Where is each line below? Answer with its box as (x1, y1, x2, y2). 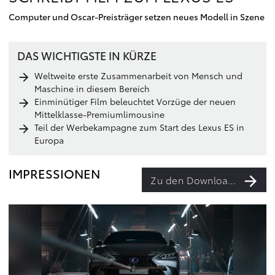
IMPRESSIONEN (9, 165, 100, 182)
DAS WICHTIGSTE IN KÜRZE (17, 47, 157, 63)
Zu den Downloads (228, 173, 236, 187)
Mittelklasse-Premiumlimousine (34, 108, 165, 120)
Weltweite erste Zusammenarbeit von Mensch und (34, 69, 242, 82)
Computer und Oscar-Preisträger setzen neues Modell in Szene (9, 10, 265, 23)
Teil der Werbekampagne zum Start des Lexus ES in (34, 121, 244, 133)
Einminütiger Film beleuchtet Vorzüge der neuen (34, 95, 236, 107)
